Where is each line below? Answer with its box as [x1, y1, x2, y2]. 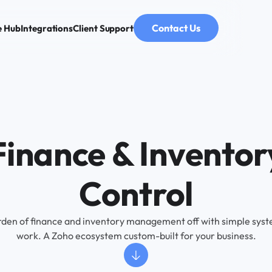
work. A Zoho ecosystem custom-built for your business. [16, 229, 256, 242]
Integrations [21, 22, 73, 34]
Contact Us [152, 22, 201, 34]
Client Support [73, 22, 134, 34]
